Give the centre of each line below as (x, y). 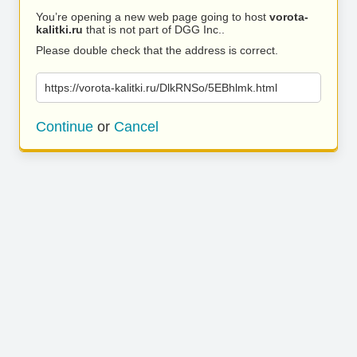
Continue (65, 127)
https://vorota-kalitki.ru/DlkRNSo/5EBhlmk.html (161, 88)
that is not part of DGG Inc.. (154, 29)
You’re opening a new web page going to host (153, 17)
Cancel (136, 127)
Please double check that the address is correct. (157, 50)
